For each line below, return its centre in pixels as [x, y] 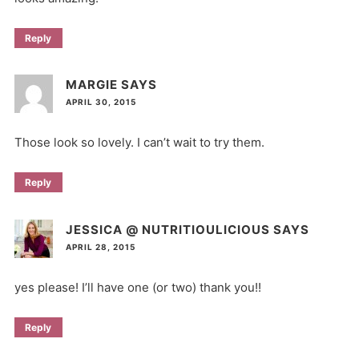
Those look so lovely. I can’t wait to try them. [139, 143]
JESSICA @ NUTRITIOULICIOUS [167, 229]
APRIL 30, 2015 [101, 102]
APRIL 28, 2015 [100, 246]
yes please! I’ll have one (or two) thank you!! [137, 287]
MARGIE [91, 85]
